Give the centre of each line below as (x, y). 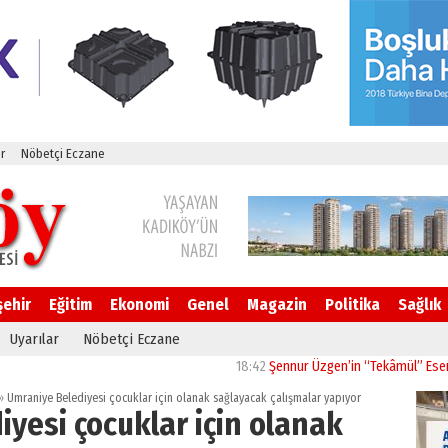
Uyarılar (34, 339)
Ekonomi (139, 304)
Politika (352, 304)
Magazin (277, 304)
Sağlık (419, 304)
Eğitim (70, 304)
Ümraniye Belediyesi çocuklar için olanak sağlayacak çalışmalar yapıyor (182, 398)
